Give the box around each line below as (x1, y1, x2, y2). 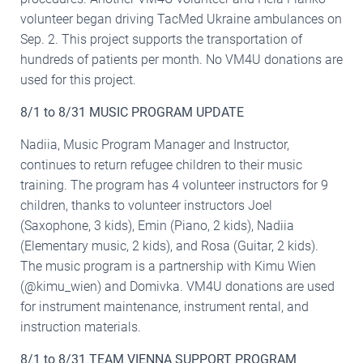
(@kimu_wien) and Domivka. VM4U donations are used (20, 278, 335, 294)
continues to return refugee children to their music (20, 156, 302, 173)
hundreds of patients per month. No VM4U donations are (20, 51, 343, 67)
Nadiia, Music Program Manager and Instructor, (20, 136, 289, 152)
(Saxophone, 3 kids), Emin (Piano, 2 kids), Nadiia (20, 217, 294, 233)
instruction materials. (20, 318, 141, 335)
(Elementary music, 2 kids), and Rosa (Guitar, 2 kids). (20, 237, 318, 254)
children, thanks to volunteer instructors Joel (20, 197, 272, 213)
